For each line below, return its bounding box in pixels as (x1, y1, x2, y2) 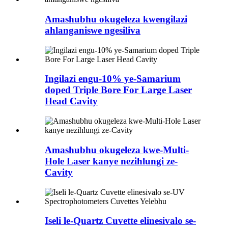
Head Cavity (45, 96, 98, 107)
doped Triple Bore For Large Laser (45, 84, 192, 96)
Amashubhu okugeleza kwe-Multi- (45, 144, 189, 155)
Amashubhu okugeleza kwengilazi (45, 13, 187, 24)
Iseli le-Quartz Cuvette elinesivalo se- (45, 215, 196, 226)
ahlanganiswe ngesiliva (45, 24, 140, 36)
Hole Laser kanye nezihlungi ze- (45, 155, 178, 166)
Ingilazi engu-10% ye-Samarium (45, 73, 181, 84)
